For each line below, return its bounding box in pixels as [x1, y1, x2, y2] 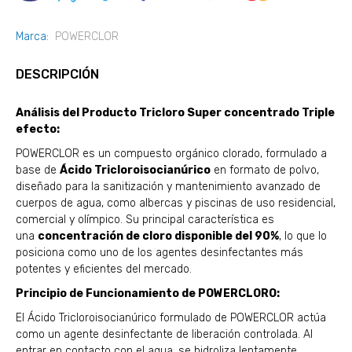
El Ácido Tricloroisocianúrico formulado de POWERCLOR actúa [16, 311, 326, 325]
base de [16, 163, 57, 178]
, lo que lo [279, 229, 327, 244]
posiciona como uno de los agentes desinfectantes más [16, 246, 303, 260]
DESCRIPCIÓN [16, 67, 99, 82]
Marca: [16, 30, 49, 44]
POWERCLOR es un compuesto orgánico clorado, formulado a [16, 147, 327, 161]
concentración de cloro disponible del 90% [38, 229, 279, 244]
